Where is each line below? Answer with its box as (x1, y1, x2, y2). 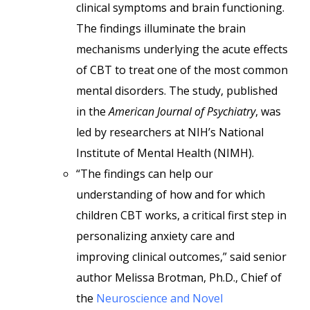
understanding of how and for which (76, 187, 265, 202)
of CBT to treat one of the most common (76, 62, 288, 77)
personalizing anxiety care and (76, 228, 235, 244)
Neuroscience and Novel (96, 291, 223, 306)
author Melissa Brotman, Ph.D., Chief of (76, 270, 282, 285)
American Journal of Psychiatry (109, 104, 255, 119)
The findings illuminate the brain (76, 21, 246, 36)
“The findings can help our (76, 166, 213, 181)
